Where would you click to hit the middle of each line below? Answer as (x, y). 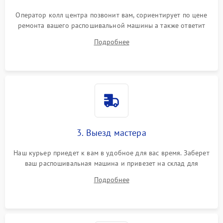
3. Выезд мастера (111, 132)
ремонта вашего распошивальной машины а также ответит (111, 25)
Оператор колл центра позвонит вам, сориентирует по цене (111, 15)
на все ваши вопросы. (111, 36)
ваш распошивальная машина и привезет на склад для (111, 163)
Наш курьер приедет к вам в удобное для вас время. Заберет (111, 153)
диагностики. (111, 173)
